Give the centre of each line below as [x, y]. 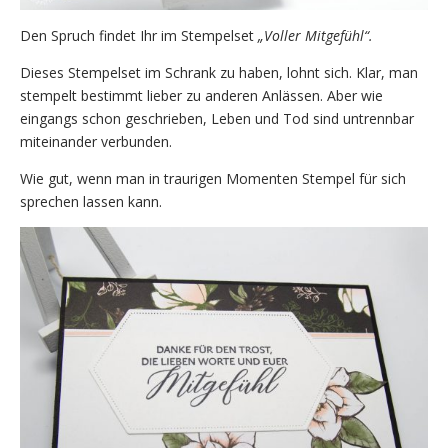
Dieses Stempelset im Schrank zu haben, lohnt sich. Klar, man [219, 73]
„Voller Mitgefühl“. [315, 36]
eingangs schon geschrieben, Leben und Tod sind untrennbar [217, 119]
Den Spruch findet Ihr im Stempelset [139, 36]
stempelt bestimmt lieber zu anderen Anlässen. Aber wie [201, 96]
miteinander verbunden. [96, 142]
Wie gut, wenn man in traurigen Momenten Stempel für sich [213, 179]
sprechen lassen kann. [91, 202]
